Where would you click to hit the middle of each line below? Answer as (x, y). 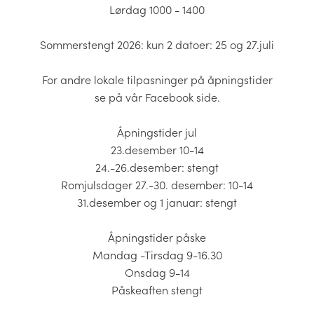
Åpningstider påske (157, 237)
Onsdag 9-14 (157, 272)
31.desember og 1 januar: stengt (157, 202)
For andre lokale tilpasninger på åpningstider (157, 79)
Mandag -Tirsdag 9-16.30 (157, 254)
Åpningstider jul (157, 132)
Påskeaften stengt (157, 289)
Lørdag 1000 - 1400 (157, 9)
